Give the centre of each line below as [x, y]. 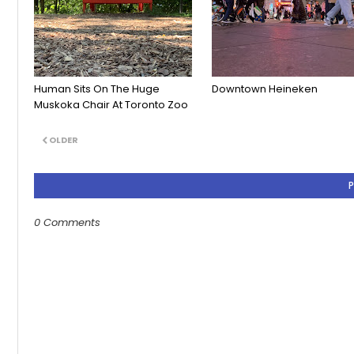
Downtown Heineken [265, 89]
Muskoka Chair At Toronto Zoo [111, 105]
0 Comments [67, 223]
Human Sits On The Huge [97, 89]
